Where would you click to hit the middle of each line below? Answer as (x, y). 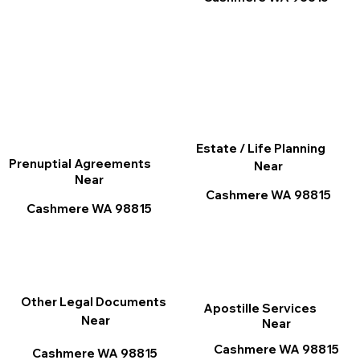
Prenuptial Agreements (80, 164)
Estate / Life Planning (260, 149)
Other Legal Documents (94, 301)
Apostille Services (260, 308)
